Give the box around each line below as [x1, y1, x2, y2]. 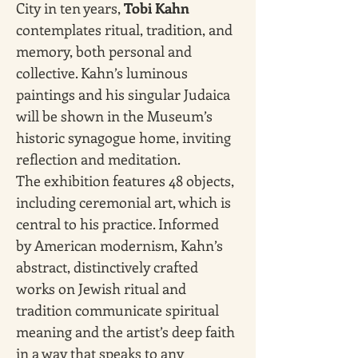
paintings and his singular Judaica [16, 85, 233, 104]
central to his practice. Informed [16, 214, 222, 233]
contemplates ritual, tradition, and [16, 20, 236, 39]
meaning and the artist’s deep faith [16, 322, 238, 341]
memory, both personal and [16, 42, 195, 61]
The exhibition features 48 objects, [16, 171, 237, 190]
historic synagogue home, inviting [16, 128, 234, 147]
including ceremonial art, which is [16, 193, 234, 212]
